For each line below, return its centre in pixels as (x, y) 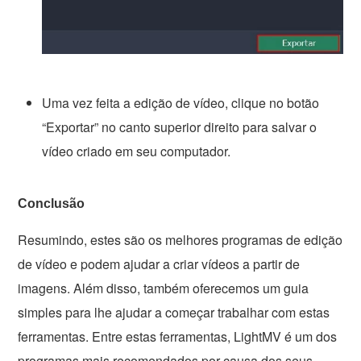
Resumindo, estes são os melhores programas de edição (180, 239)
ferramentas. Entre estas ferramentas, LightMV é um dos (178, 336)
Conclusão (52, 203)
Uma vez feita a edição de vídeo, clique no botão (181, 102)
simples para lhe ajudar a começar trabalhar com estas (174, 312)
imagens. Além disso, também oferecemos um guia (164, 288)
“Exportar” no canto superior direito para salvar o (180, 127)
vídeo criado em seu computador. (137, 151)
